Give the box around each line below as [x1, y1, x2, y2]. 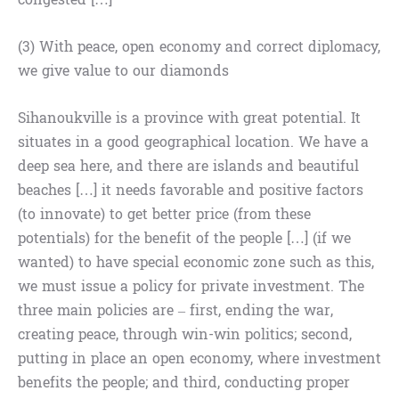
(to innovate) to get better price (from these [18, 201, 311, 228]
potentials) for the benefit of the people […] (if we [18, 225, 351, 252]
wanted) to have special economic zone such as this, [18, 249, 374, 276]
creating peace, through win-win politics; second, [18, 322, 352, 348]
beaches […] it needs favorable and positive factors [18, 177, 363, 204]
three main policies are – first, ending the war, [18, 297, 333, 324]
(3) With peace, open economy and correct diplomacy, [18, 34, 380, 61]
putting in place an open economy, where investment [18, 346, 381, 372]
